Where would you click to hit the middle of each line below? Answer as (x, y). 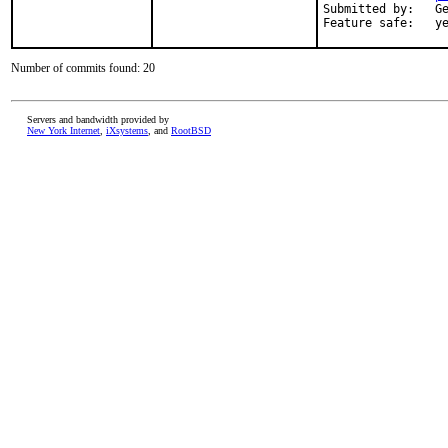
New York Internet (63, 130)
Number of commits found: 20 (83, 68)
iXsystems (127, 130)
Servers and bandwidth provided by (98, 119)
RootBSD (191, 130)
